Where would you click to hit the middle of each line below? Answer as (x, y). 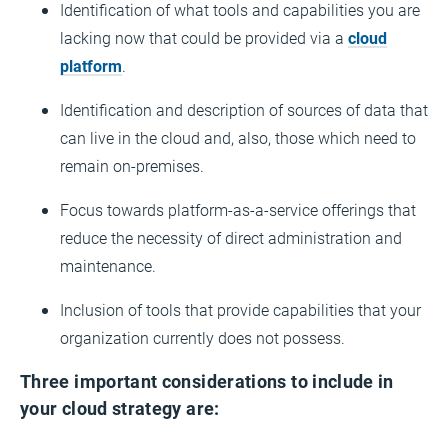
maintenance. (108, 265)
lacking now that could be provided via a (204, 37)
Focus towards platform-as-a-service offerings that (238, 209)
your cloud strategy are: (120, 407)
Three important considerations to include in (207, 380)
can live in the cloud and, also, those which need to (238, 137)
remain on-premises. (132, 165)
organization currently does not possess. (202, 337)
